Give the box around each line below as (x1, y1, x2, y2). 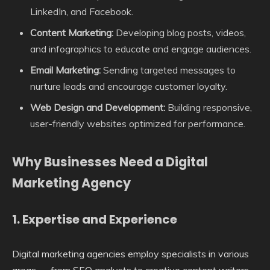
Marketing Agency (12, 174, 131, 192)
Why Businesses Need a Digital (12, 152, 208, 171)
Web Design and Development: (30, 101, 165, 113)
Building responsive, (165, 101, 252, 113)
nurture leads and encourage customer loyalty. (30, 80, 227, 92)
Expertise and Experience (22, 211, 177, 228)
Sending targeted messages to (101, 63, 236, 76)
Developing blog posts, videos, (113, 26, 246, 39)
